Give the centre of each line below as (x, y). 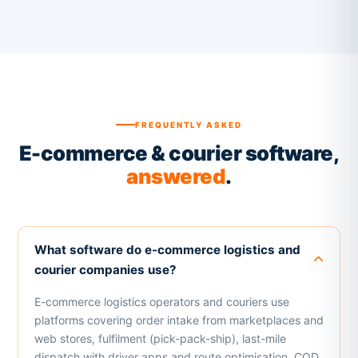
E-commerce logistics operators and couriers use (161, 301)
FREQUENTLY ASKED (189, 125)
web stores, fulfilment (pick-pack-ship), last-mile (160, 338)
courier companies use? (105, 269)
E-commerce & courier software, (179, 153)
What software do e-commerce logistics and (167, 249)
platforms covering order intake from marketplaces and (179, 320)
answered (176, 176)
